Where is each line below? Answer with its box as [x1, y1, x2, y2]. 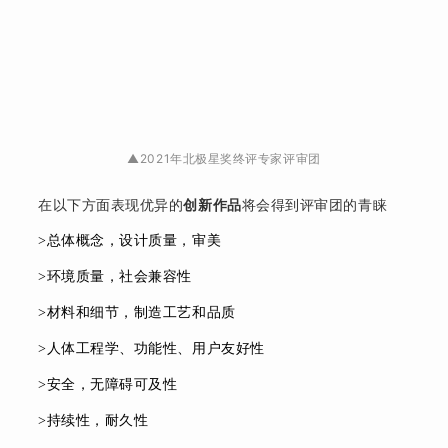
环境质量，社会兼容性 [46, 268, 192, 284]
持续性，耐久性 [46, 412, 149, 428]
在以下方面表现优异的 [38, 195, 184, 213]
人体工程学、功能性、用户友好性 [46, 340, 265, 356]
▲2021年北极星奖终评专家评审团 [127, 150, 321, 166]
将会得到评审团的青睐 [241, 195, 388, 213]
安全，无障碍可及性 [46, 376, 178, 392]
